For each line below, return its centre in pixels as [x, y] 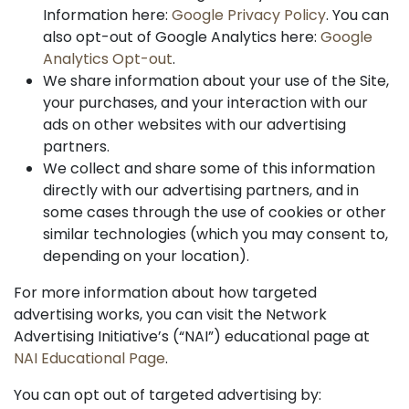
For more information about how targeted [165, 293]
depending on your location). [146, 256]
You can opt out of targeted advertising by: [168, 395]
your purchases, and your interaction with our [205, 103]
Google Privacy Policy [249, 15]
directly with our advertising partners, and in [201, 190]
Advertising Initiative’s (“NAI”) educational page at [192, 336]
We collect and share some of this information [209, 168]
